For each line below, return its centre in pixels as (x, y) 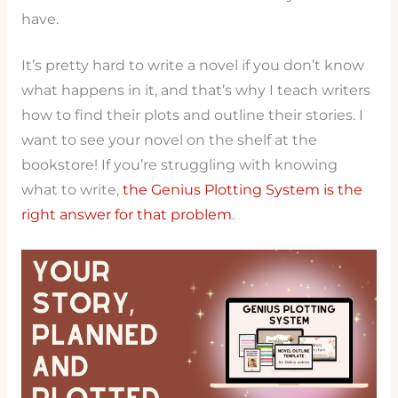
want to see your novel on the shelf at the (169, 140)
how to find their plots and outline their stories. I (192, 115)
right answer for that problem (126, 215)
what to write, (72, 190)
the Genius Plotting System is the (242, 190)
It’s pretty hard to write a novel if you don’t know (192, 66)
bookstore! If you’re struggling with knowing (179, 165)
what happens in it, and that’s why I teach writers (195, 91)
